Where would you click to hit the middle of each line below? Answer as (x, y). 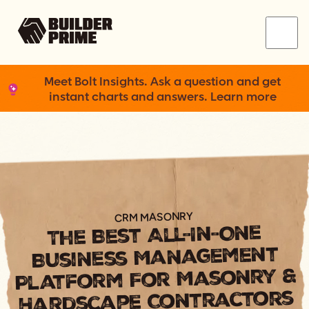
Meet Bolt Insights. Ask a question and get (163, 82)
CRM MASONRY (153, 217)
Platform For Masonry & (155, 279)
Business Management (155, 257)
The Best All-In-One (154, 236)
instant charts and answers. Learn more (162, 97)
